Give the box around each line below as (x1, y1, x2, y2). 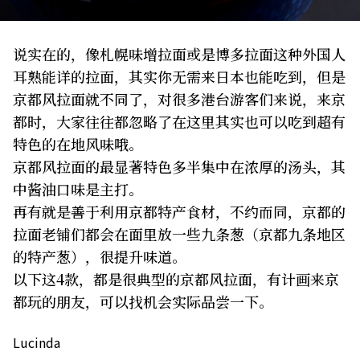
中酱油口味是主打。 (13, 178, 143, 199)
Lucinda (13, 332, 60, 352)
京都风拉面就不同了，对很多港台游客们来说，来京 (13, 88, 346, 109)
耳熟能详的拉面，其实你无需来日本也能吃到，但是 (13, 65, 346, 87)
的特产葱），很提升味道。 (13, 245, 186, 267)
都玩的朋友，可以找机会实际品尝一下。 (13, 290, 273, 312)
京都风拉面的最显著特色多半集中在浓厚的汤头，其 (13, 155, 346, 177)
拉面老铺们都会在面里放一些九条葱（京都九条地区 (13, 223, 346, 244)
